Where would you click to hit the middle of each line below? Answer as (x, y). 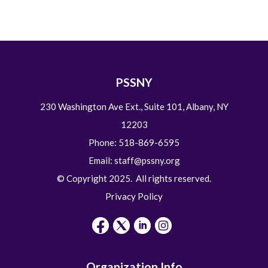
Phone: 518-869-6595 (134, 143)
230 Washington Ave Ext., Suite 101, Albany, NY (134, 107)
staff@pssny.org (147, 161)
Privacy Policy (134, 197)
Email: (101, 161)
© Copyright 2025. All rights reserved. (134, 179)
